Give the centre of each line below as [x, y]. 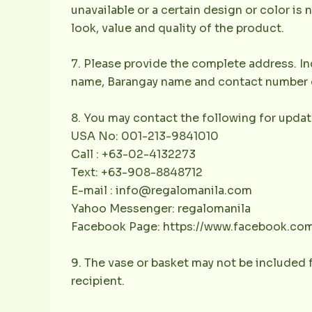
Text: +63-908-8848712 [137, 172]
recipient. [98, 281]
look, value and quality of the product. [178, 28]
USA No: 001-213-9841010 [145, 136]
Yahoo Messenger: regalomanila [161, 208]
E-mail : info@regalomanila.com [162, 190]
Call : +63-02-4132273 [133, 154]
